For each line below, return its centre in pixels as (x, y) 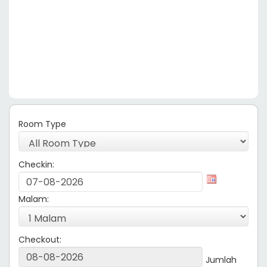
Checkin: (36, 164)
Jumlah (221, 260)
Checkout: (40, 240)
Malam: (34, 199)
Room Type (42, 124)
